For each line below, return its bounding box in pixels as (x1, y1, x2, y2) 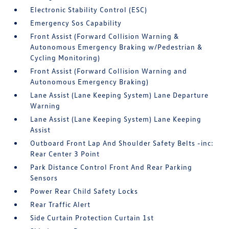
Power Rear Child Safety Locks (30, 187, 139, 196)
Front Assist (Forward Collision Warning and (30, 66, 188, 76)
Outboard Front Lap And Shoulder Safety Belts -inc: (30, 139, 214, 148)
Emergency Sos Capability (30, 18, 122, 28)
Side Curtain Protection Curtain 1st (30, 213, 154, 222)
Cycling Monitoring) (30, 53, 101, 62)
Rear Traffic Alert (30, 200, 91, 209)
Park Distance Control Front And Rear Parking (30, 163, 193, 172)
